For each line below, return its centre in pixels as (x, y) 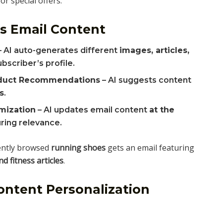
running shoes (79, 148)
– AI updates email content (93, 110)
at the (162, 110)
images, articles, (155, 51)
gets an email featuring (150, 148)
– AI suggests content (146, 80)
